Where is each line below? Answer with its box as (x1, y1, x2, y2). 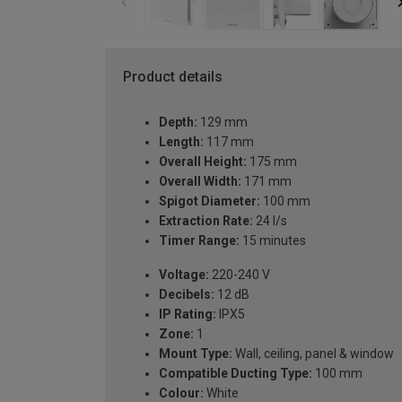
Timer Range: (159, 233, 240, 249)
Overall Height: (159, 154, 247, 170)
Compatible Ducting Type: (159, 366, 312, 381)
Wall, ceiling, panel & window (232, 346, 394, 362)
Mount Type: (159, 346, 232, 362)
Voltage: (159, 267, 209, 283)
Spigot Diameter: (159, 194, 260, 209)
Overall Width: (159, 174, 241, 189)
